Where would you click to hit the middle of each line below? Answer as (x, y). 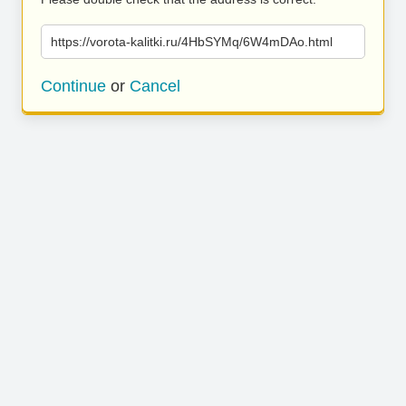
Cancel (155, 86)
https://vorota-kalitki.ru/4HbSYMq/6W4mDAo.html (192, 42)
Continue (73, 86)
